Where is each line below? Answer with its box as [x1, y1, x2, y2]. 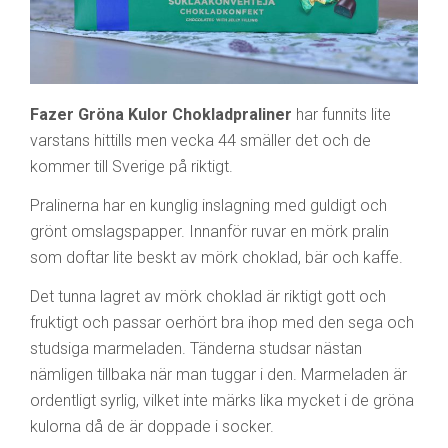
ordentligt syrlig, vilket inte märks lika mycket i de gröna [30, 390, 414, 410]
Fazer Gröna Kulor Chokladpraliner [30, 104, 292, 124]
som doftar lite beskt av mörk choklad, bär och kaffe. [30, 247, 403, 267]
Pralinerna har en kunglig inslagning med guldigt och [30, 195, 387, 215]
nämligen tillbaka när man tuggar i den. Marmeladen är [30, 364, 407, 384]
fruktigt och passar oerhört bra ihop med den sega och [30, 312, 414, 332]
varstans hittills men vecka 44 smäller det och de [30, 130, 371, 150]
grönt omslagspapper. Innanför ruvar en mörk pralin [30, 221, 389, 241]
